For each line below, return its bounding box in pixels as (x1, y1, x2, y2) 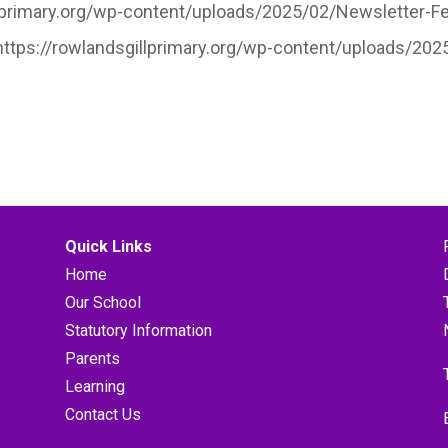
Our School (64, 292, 141, 312)
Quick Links (64, 236, 152, 256)
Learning (64, 376, 125, 396)
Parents (64, 348, 120, 368)
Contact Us (64, 404, 141, 424)
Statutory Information (64, 320, 212, 340)
